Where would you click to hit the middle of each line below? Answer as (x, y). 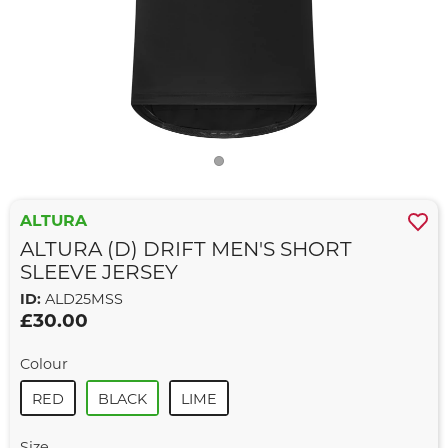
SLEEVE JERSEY (99, 271)
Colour (44, 364)
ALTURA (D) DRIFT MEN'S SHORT (186, 248)
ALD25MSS (82, 299)
